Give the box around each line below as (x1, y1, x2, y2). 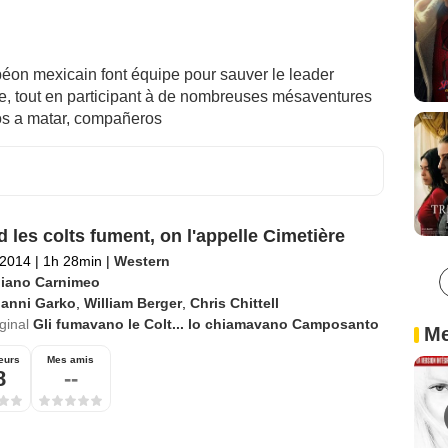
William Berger (83, 294, 182, 311)
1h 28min (38, 252, 106, 269)
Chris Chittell (189, 294, 279, 311)
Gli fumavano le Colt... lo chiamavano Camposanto (32, 315, 379, 332)
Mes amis (47, 353, 94, 365)
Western (113, 252, 170, 269)
